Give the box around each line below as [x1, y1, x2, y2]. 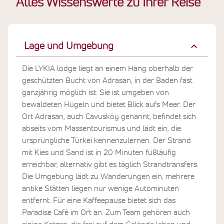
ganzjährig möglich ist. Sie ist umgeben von [22, 88, 169, 96]
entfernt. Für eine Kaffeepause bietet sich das [22, 196, 175, 204]
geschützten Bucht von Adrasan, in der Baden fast [22, 76, 192, 84]
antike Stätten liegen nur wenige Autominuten [22, 184, 179, 192]
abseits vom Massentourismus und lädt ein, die [22, 124, 181, 132]
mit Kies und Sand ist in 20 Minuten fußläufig [22, 148, 176, 156]
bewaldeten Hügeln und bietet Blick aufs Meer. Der [22, 100, 195, 108]
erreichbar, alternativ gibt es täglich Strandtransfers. [22, 160, 198, 168]
